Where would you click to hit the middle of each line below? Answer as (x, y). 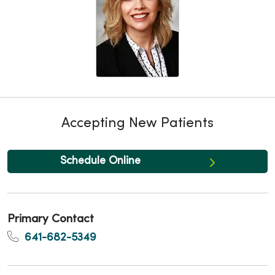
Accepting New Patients (137, 123)
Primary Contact (51, 219)
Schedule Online (100, 161)
